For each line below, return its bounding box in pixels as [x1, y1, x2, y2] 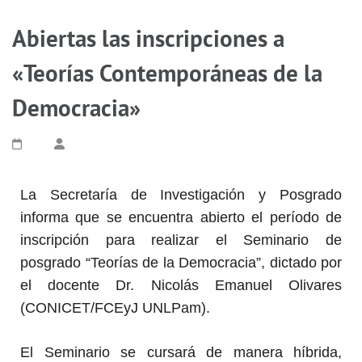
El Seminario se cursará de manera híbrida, [20, 343, 342, 360]
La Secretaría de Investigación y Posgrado [20, 186, 342, 203]
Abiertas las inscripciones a [12, 22, 284, 53]
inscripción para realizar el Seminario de [20, 231, 342, 248]
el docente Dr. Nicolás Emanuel [20, 276, 288, 293]
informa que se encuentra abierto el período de [20, 208, 342, 225]
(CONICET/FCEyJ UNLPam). [20, 299, 210, 316]
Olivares [288, 276, 342, 293]
